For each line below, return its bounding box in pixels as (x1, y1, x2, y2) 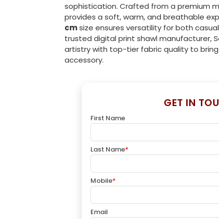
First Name (90, 113, 125, 123)
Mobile (90, 175, 112, 185)
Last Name (90, 144, 125, 154)
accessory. (65, 55, 104, 66)
